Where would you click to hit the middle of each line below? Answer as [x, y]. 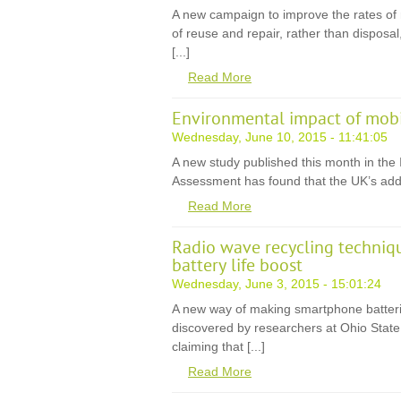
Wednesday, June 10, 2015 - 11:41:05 [280, 137]
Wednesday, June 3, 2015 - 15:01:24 [277, 284]
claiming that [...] [218, 346]
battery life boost [237, 266]
